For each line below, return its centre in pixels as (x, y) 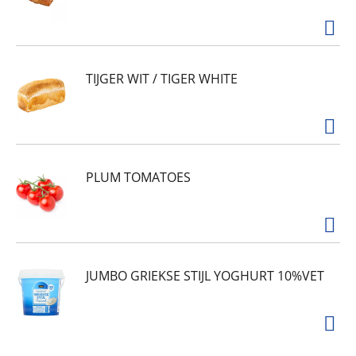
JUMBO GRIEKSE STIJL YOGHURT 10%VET (205, 276)
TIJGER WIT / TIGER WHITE (162, 79)
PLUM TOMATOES (138, 178)
